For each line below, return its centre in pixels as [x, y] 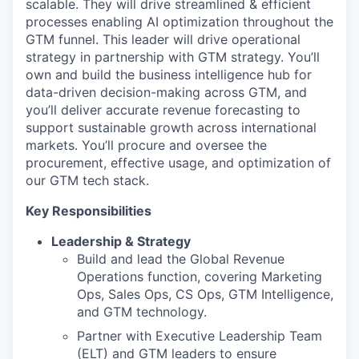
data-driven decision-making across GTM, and [166, 92]
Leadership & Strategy [121, 241]
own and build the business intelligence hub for [169, 75]
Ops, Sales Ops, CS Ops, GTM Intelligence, [205, 294]
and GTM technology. [142, 312]
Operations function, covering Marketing [200, 276]
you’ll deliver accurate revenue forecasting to [163, 110]
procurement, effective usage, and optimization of [178, 163]
